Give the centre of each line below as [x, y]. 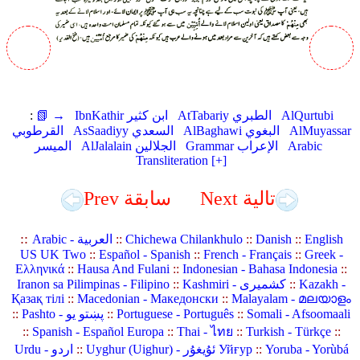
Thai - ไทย [205, 332]
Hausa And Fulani [124, 269]
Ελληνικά [40, 269]
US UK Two [53, 255]
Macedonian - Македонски [148, 299]
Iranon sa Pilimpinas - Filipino [94, 284]
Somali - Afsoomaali [299, 314]
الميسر [53, 146]
